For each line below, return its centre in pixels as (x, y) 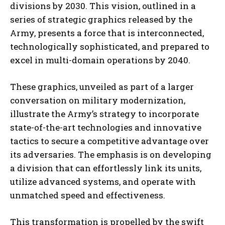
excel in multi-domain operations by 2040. (100, 60)
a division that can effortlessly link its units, (106, 168)
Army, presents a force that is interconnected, (107, 33)
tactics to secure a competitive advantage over (109, 141)
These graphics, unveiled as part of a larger (102, 87)
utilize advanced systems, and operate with (103, 182)
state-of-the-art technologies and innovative (106, 128)
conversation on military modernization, (98, 100)
